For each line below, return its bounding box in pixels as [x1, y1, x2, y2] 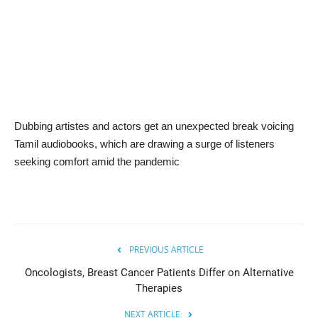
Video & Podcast [11, 126, 99, 142]
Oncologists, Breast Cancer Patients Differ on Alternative [24, 265, 294, 279]
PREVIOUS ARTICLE [128, 243, 204, 256]
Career [11, 90, 47, 106]
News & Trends [11, 18, 92, 33]
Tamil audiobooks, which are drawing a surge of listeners [14, 137, 275, 150]
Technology [11, 54, 72, 70]
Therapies [136, 281, 182, 295]
